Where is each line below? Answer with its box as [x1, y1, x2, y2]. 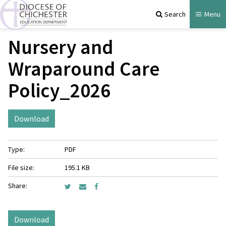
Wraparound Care [8, 56, 159, 81]
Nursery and [8, 34, 114, 60]
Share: [8, 181, 27, 190]
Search [164, 9, 186, 19]
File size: [8, 163, 34, 172]
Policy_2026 [8, 78, 110, 103]
